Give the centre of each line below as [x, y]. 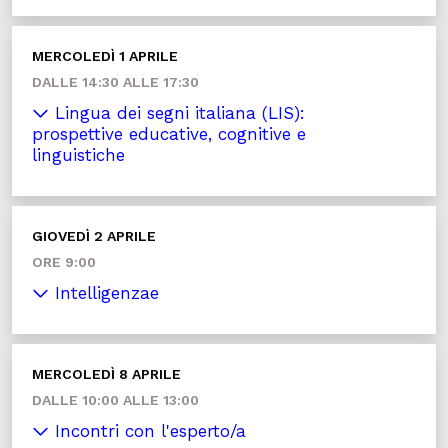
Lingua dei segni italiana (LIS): [177, 113]
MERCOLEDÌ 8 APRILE [106, 374]
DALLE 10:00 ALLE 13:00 [115, 400]
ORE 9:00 [64, 262]
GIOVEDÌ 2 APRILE [94, 236]
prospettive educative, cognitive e [169, 134]
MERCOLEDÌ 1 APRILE [105, 56]
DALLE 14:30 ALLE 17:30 [115, 82]
